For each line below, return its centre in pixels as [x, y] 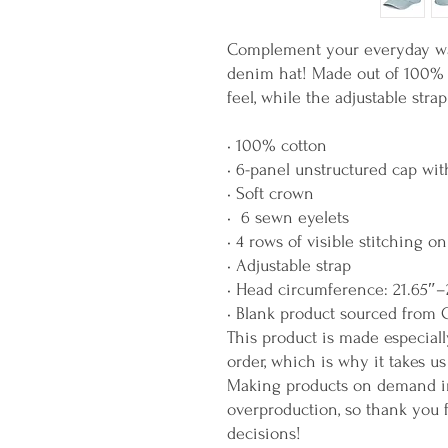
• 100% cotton [277, 145]
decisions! [264, 433]
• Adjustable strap [289, 265]
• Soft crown [270, 193]
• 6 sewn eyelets [290, 217]
